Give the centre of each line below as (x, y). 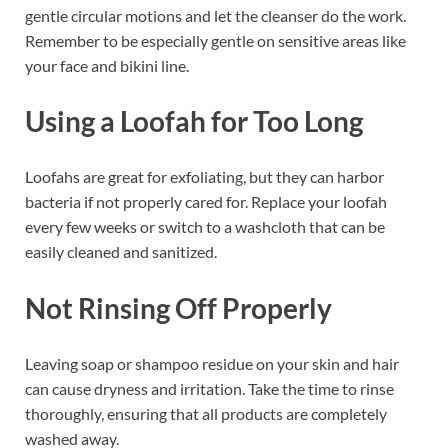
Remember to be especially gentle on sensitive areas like (215, 41)
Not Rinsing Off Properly (178, 307)
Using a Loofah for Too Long (194, 121)
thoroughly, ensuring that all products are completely (206, 413)
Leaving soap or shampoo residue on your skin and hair (212, 363)
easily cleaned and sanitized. (121, 252)
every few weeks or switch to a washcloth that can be (205, 227)
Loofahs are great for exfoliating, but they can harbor (204, 177)
